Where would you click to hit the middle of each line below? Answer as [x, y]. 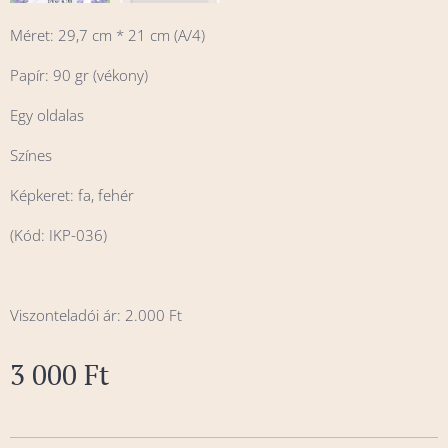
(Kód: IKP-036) [58, 235]
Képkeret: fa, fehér [72, 195]
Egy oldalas [47, 115]
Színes [31, 155]
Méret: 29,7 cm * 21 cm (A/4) [107, 35]
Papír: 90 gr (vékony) [79, 75]
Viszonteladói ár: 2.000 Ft [96, 315]
